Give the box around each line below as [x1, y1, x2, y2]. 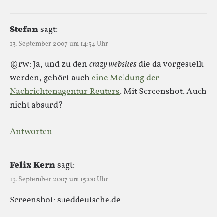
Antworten [10, 125, 52, 138]
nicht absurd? [10, 99, 63, 111]
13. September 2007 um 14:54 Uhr [10, 39, 108, 48]
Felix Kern [10, 159, 55, 171]
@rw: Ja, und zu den [10, 58, 89, 71]
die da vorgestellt [137, 58, 204, 71]
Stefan [10, 23, 38, 36]
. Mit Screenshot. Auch [120, 85, 207, 98]
